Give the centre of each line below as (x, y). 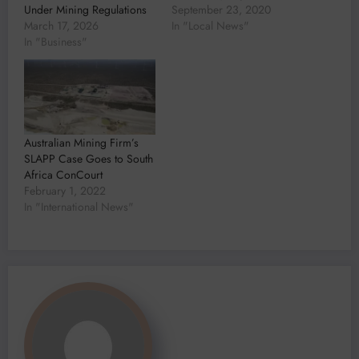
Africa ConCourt (63, 174)
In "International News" (79, 206)
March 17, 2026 (61, 25)
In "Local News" (210, 25)
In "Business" (56, 41)
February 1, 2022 (65, 190)
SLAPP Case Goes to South (89, 158)
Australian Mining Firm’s (81, 142)
